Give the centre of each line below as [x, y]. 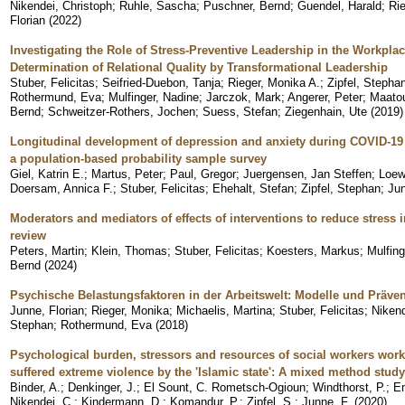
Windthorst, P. [349, 387]
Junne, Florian [47, 310]
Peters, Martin [47, 250]
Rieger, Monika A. [274, 82]
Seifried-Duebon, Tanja [161, 82]
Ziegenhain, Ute [326, 111]
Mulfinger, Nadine [154, 97]
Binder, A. [35, 387]
